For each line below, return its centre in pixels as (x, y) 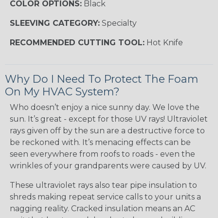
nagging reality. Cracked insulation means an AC (102, 208)
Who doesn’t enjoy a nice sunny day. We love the (105, 107)
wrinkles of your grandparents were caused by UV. (108, 165)
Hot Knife (164, 42)
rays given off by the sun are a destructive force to (107, 130)
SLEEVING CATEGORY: (55, 23)
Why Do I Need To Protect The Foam (101, 79)
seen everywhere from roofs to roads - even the (102, 154)
